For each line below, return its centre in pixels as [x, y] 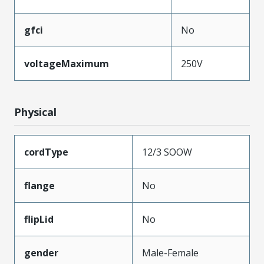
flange [39, 185]
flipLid [39, 219]
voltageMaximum [67, 63]
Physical [35, 112]
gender [41, 253]
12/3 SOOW [167, 152]
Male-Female [170, 253]
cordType [46, 152]
